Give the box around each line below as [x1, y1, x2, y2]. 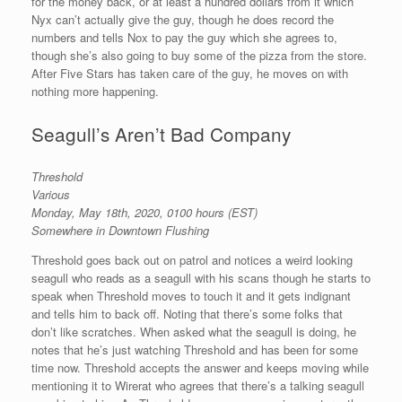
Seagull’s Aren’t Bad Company [31, 120, 291, 148]
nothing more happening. [31, 83, 159, 100]
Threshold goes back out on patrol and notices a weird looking [31, 251, 353, 269]
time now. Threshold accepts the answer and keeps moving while [31, 359, 369, 377]
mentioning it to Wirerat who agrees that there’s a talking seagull [31, 377, 364, 395]
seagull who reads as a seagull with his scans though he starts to [31, 269, 371, 287]
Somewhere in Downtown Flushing [31, 222, 209, 240]
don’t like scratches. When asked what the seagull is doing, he [31, 323, 356, 341]
